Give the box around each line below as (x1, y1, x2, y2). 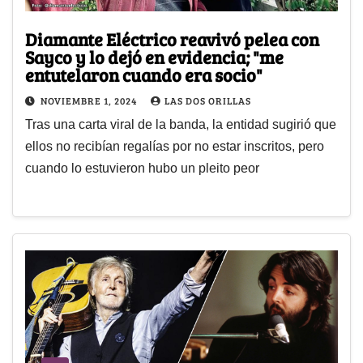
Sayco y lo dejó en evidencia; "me (25, 45, 284, 70)
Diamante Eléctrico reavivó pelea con (25, 27, 319, 52)
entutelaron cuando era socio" (25, 62, 263, 88)
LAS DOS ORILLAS (164, 94, 251, 108)
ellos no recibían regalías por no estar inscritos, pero (25, 139, 324, 154)
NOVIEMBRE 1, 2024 (41, 94, 139, 108)
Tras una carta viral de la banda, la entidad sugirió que (25, 117, 336, 132)
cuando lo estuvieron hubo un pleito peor (25, 161, 259, 176)
